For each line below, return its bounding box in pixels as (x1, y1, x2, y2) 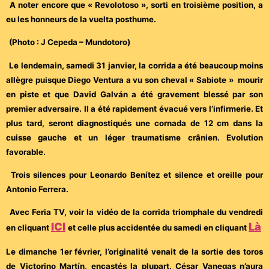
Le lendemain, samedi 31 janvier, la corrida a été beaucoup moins (9, 60, 264, 70)
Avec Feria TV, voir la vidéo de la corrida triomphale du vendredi (10, 207, 264, 217)
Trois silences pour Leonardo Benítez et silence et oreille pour (10, 169, 264, 180)
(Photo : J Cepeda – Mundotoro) (9, 37, 130, 47)
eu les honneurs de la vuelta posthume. (6, 14, 156, 24)
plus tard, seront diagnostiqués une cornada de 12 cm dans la (6, 118, 263, 128)
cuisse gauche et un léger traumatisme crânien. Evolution (6, 132, 263, 142)
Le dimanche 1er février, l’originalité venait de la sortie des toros (6, 246, 263, 256)
